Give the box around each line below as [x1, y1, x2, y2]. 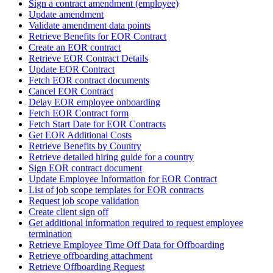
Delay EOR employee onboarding [29, 96, 160, 107]
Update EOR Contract [29, 63, 115, 74]
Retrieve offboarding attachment [29, 250, 152, 261]
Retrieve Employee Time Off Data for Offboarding [29, 239, 224, 250]
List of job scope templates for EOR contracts [29, 184, 204, 195]
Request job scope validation [29, 195, 139, 206]
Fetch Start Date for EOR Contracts [29, 118, 166, 129]
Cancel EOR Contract [29, 85, 113, 96]
